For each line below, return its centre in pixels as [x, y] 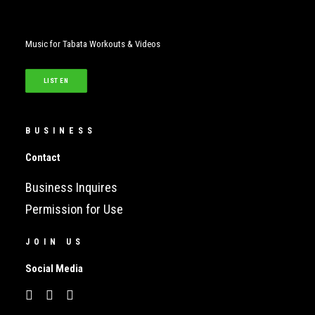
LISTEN [56, 81]
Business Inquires [71, 187]
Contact [43, 157]
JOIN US [55, 242]
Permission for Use [74, 209]
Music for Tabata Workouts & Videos [93, 44]
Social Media [54, 269]
